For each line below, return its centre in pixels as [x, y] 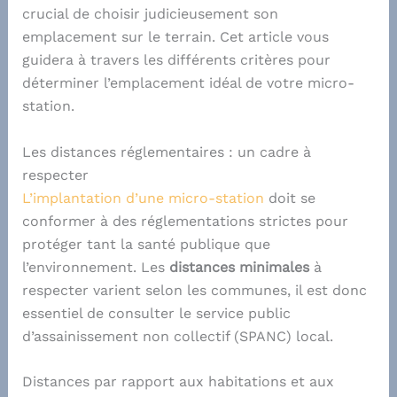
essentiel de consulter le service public [156, 313]
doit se [289, 198]
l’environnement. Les [95, 267]
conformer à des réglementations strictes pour [185, 221]
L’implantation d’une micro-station [143, 198]
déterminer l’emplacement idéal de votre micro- [188, 83]
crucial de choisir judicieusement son [150, 14]
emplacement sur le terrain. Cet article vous [175, 37]
